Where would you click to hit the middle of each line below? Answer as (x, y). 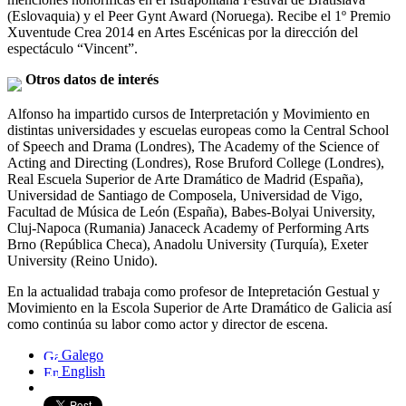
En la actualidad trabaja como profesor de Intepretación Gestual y (193, 291)
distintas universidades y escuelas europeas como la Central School (198, 130)
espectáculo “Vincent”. (72, 48)
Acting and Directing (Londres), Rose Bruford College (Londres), (196, 162)
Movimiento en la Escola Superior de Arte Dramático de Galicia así (199, 307)
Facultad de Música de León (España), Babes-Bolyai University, (191, 211)
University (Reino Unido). (82, 260)
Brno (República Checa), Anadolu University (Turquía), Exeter (188, 244)
